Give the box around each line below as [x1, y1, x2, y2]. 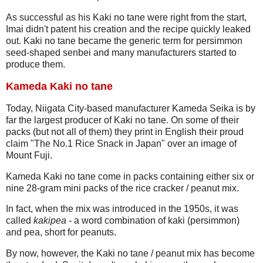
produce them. [6, 59, 65, 70]
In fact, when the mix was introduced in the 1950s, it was [6, 204, 238, 214]
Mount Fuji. [6, 150, 52, 160]
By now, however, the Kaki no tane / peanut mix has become [6, 248, 255, 259]
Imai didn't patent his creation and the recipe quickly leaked [6, 24, 251, 35]
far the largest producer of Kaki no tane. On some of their [6, 114, 239, 125]
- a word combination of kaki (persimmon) [66, 215, 240, 226]
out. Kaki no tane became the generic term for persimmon [6, 36, 242, 46]
